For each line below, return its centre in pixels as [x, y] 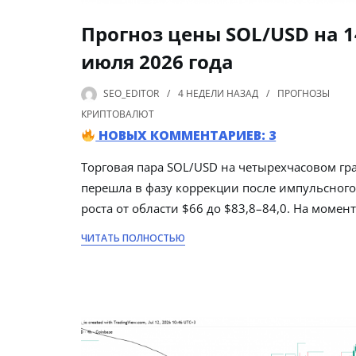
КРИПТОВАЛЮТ [118, 114]
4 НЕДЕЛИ [201, 93]
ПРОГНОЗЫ [304, 93]
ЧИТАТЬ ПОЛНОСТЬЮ [133, 238]
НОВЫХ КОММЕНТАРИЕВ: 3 [186, 135]
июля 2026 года [157, 61]
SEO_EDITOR [131, 93]
